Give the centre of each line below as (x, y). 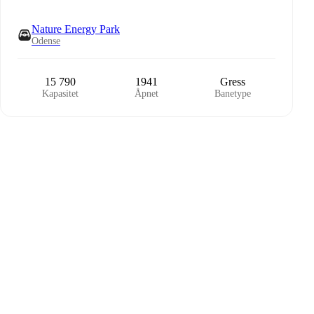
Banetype (232, 94)
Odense (46, 41)
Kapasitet (61, 94)
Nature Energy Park (76, 29)
